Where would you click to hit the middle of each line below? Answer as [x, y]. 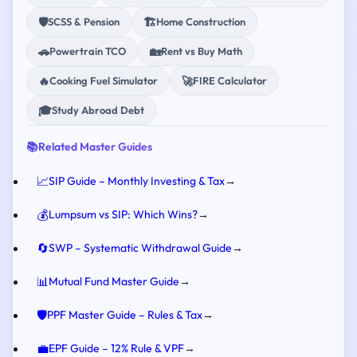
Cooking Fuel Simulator [104, 80]
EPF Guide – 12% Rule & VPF [116, 348]
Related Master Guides [95, 147]
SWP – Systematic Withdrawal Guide [140, 248]
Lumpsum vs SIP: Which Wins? [123, 214]
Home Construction [201, 22]
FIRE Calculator [230, 80]
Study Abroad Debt [98, 110]
